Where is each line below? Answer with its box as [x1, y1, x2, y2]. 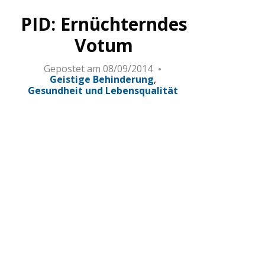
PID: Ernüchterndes [20, 12, 188, 36]
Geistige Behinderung [49, 73, 154, 86]
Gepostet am [43, 62, 101, 76]
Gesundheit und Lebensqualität [27, 83, 178, 97]
